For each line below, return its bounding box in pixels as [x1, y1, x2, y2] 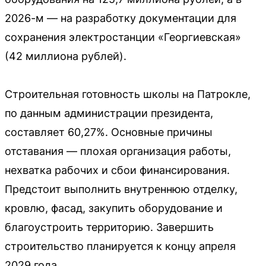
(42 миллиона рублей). [5, 49, 126, 62]
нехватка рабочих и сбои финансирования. [5, 163, 230, 176]
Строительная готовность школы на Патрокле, [5, 87, 251, 100]
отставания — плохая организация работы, [5, 144, 231, 157]
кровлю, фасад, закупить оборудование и [5, 201, 223, 214]
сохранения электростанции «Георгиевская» [5, 30, 241, 43]
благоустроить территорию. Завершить [5, 220, 214, 233]
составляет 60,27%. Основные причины [5, 125, 213, 138]
